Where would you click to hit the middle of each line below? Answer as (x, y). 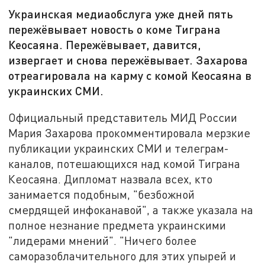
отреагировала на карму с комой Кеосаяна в (130, 75)
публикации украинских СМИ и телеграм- (119, 148)
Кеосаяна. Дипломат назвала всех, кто (111, 179)
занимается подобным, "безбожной (102, 194)
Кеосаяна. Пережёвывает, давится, (105, 45)
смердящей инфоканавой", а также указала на (131, 209)
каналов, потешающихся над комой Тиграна (125, 163)
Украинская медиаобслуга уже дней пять (121, 14)
